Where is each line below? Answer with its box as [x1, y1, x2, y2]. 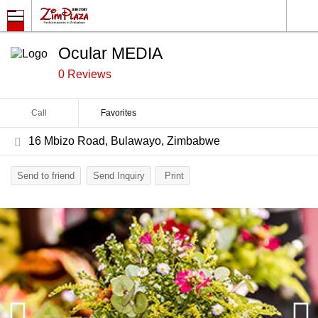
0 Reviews [58, 68, 111, 80]
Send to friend [17, 170, 75, 181]
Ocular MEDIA [58, 44, 163, 62]
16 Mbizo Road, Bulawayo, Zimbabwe [28, 135, 220, 147]
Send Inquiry [93, 170, 145, 181]
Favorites [100, 108, 136, 118]
